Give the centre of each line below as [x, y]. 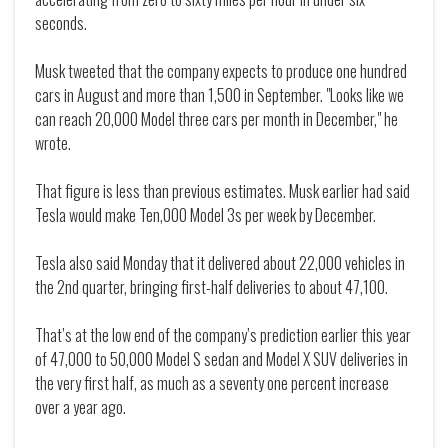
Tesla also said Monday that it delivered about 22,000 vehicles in [220, 263]
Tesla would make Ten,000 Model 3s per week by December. [205, 215]
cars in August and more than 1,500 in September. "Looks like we [219, 95]
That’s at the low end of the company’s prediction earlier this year [223, 335]
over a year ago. [80, 407]
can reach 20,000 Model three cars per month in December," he [216, 119]
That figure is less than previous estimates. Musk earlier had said [222, 191]
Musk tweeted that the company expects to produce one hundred [221, 71]
